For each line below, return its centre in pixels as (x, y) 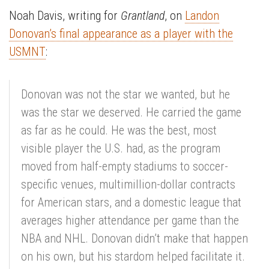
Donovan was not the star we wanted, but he (125, 94)
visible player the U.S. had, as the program (121, 148)
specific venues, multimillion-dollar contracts (128, 184)
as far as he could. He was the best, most (119, 130)
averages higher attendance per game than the (130, 220)
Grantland (143, 16)
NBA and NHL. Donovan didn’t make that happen (134, 238)
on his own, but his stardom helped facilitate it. (133, 256)
